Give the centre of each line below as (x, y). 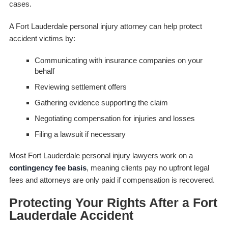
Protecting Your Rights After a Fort (113, 202)
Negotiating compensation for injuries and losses (115, 118)
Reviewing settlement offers (80, 87)
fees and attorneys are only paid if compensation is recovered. (112, 180)
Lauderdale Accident (71, 215)
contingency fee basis (48, 167)
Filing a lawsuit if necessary (80, 134)
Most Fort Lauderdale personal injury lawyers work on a (101, 155)
